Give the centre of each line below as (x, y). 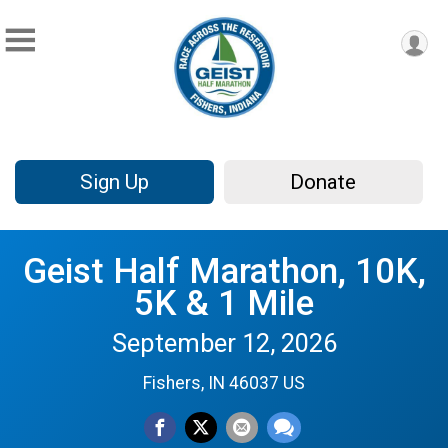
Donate (323, 182)
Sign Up (114, 182)
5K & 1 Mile (224, 302)
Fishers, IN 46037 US (224, 382)
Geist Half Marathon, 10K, (224, 270)
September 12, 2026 (224, 342)
